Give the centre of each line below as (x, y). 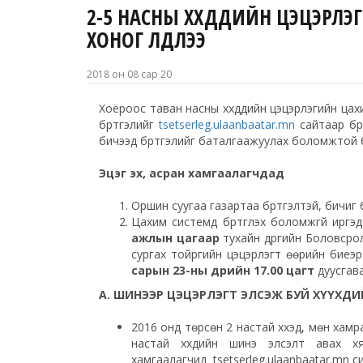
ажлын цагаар (175, 237)
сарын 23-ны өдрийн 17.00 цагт (223, 270)
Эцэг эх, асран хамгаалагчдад (192, 173)
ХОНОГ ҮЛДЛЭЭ (146, 39)
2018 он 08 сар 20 (129, 74)
